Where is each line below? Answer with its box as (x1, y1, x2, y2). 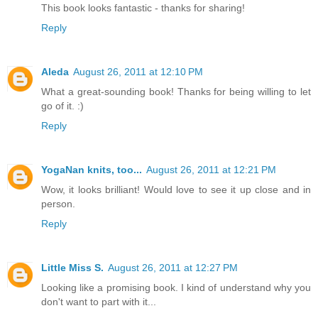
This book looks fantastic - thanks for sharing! (41, 1, 245, 13)
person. (41, 197, 75, 209)
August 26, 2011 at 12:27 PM (108, 261, 238, 273)
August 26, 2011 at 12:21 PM (146, 163, 276, 175)
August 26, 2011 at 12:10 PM (73, 65, 203, 77)
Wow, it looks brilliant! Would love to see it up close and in (41, 183, 311, 195)
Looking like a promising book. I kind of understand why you (41, 281, 311, 293)
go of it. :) (41, 99, 84, 111)
